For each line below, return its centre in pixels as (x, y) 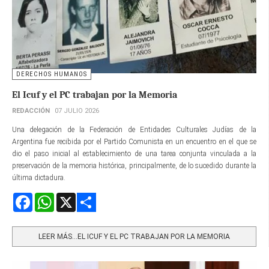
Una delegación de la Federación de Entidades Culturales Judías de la (134, 129)
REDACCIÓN (31, 110)
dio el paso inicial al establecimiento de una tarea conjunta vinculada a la (134, 153)
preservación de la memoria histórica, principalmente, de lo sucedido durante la (134, 165)
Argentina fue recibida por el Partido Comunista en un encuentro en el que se (134, 141)
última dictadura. (40, 177)
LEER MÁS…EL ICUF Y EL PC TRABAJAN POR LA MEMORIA (134, 236)
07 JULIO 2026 (77, 110)
